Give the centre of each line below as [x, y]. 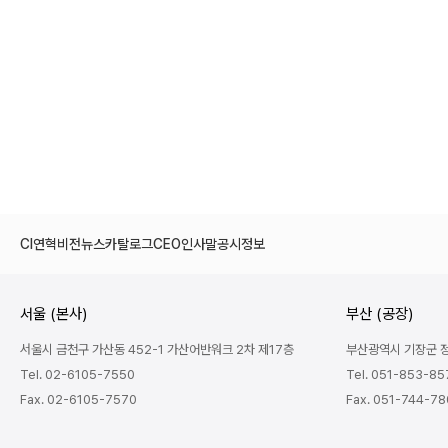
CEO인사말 [185, 243]
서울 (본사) [53, 313]
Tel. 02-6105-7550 [77, 374]
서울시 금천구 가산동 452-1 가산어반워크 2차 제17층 [157, 349]
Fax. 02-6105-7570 [78, 399]
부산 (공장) [379, 313]
